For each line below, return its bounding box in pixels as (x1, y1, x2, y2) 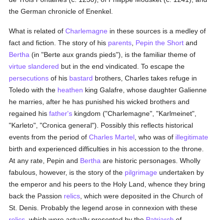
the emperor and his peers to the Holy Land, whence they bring (9, 180, 206, 188)
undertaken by (157, 168, 204, 176)
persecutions (9, 74, 49, 82)
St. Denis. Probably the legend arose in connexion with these (9, 204, 198, 212)
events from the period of (9, 133, 89, 141)
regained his (9, 110, 50, 117)
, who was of (135, 133, 176, 141)
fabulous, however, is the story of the (9, 168, 125, 176)
